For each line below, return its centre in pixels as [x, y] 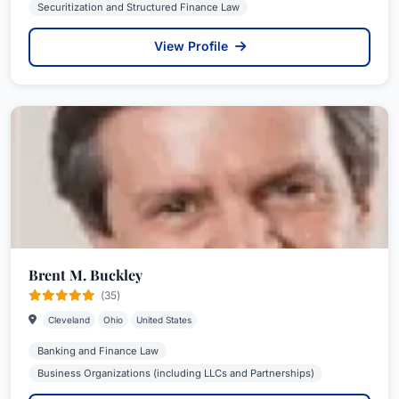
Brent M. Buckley [85, 275]
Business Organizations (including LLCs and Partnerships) [175, 373]
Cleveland [69, 320]
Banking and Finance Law [98, 351]
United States [164, 320]
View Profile [192, 46]
